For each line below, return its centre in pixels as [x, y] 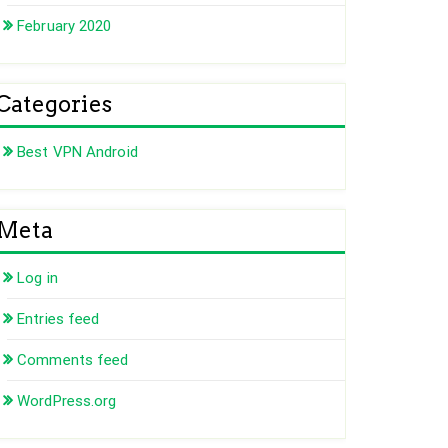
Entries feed [58, 319]
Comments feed [73, 360]
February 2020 [64, 26]
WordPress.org [67, 401]
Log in [37, 278]
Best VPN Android [77, 152]
